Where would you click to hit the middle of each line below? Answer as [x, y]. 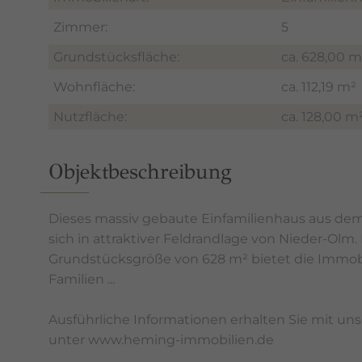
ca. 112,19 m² [319, 87]
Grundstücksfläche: [116, 57]
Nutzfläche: [90, 117]
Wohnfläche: [94, 87]
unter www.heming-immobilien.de [161, 340]
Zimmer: [80, 27]
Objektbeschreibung [140, 172]
